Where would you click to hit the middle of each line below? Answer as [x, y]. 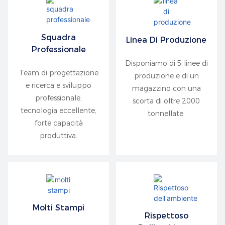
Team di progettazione [59, 73]
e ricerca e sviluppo [59, 85]
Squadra [59, 37]
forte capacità [59, 123]
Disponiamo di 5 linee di [166, 63]
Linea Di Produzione [166, 40]
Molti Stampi [59, 208]
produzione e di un [166, 76]
